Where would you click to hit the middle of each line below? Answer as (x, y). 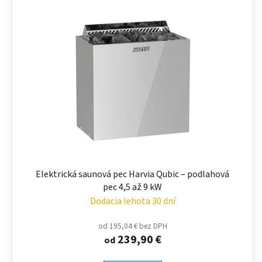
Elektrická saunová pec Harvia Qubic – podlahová (132, 175)
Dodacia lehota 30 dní (132, 201)
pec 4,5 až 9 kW (132, 187)
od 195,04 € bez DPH (132, 226)
